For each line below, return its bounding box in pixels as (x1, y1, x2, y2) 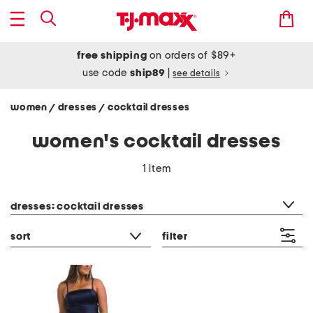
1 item (142, 163, 171, 174)
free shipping (77, 50, 147, 61)
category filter (10, 184, 76, 194)
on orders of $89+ (147, 50, 236, 61)
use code (82, 68, 131, 78)
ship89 (130, 68, 168, 78)
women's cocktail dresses (32, 132, 281, 152)
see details (173, 69, 221, 78)
